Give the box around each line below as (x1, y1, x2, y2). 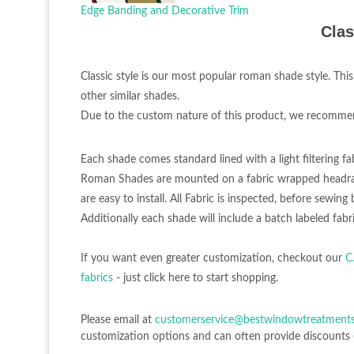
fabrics (81, 272, 116, 284)
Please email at (81, 314, 155, 326)
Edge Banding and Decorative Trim (81, 5, 249, 17)
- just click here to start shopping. (116, 272, 278, 284)
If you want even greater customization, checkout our (81, 252, 345, 264)
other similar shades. (81, 90, 179, 102)
